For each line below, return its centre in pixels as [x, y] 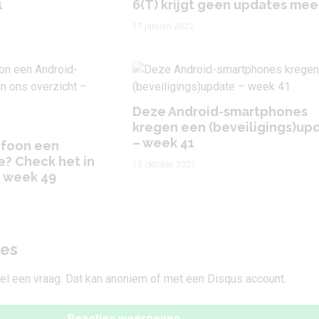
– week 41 [163, 143]
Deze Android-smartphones [220, 111]
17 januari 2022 [163, 26]
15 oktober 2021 [164, 164]
